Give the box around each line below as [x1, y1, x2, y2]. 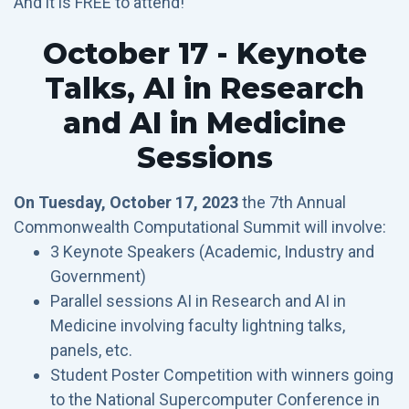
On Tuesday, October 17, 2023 [14, 193, 238, 212]
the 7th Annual [238, 193, 346, 212]
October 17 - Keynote [42, 36, 367, 71]
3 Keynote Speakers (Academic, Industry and [50, 242, 374, 261]
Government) [50, 267, 146, 286]
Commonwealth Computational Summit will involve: [14, 217, 386, 236]
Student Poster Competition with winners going [50, 365, 393, 384]
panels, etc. [50, 341, 132, 360]
